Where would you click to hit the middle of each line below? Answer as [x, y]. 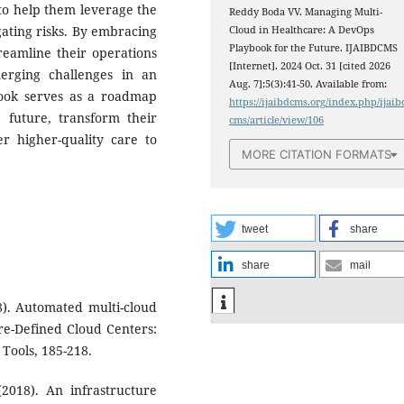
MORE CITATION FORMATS [317, 154]
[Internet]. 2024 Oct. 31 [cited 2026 [310, 66]
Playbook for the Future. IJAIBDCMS [314, 48]
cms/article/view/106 [277, 120]
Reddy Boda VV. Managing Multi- [306, 12]
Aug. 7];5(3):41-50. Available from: [308, 84]
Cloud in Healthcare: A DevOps [302, 30]
